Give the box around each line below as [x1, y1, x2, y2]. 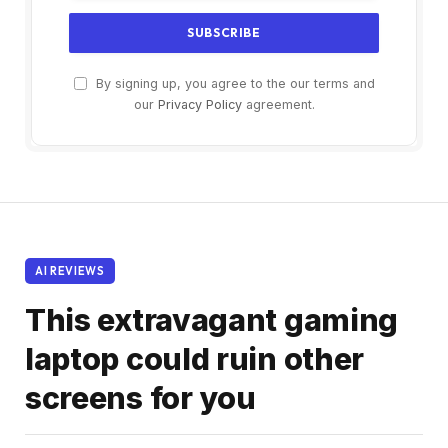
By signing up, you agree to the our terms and [91, 76, 375, 92]
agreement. [241, 97, 315, 113]
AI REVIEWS [35, 264, 105, 279]
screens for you [25, 380, 256, 417]
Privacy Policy [157, 97, 242, 113]
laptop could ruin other [25, 341, 365, 378]
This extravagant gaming [25, 302, 399, 339]
